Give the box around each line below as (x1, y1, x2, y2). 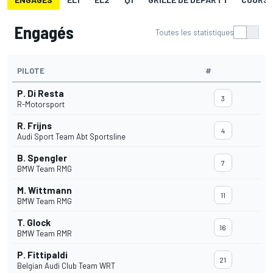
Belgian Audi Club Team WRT (17, 261, 115, 271)
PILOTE (17, 66, 44, 76)
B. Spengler (17, 152, 67, 164)
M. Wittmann (17, 185, 72, 196)
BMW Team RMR (17, 229, 72, 239)
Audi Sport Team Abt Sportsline (17, 132, 126, 142)
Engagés (15, 22, 74, 43)
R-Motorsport (17, 99, 65, 110)
